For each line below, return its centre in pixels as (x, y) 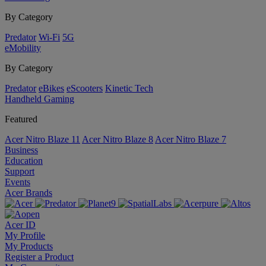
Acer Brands (28, 193)
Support (20, 171)
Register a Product (39, 257)
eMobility (23, 48)
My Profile (25, 235)
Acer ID (20, 225)
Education (24, 161)
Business (21, 150)
